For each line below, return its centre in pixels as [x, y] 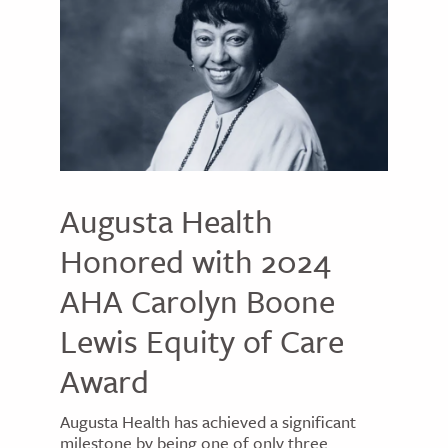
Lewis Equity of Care [202, 341]
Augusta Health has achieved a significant [208, 422]
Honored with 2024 [195, 261]
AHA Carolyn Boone [197, 301]
